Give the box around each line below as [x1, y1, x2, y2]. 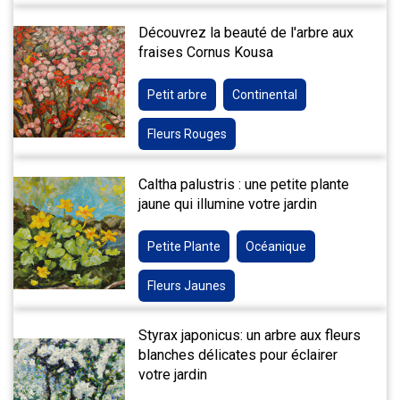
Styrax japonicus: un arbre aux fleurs [138, 327, 362, 345]
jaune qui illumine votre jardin [138, 195, 318, 212]
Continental [232, 87, 298, 103]
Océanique [246, 238, 307, 254]
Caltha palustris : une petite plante [138, 175, 350, 193]
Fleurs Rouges [147, 127, 228, 142]
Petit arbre [147, 87, 208, 103]
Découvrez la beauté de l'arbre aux [138, 24, 354, 42]
